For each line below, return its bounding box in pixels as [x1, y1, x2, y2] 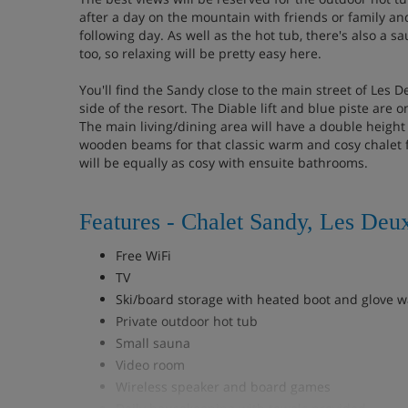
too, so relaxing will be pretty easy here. [79, 45, 321, 62]
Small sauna [116, 334, 190, 352]
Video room [116, 356, 189, 373]
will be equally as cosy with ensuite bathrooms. [79, 154, 368, 171]
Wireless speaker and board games [116, 378, 331, 395]
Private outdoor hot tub [116, 312, 258, 330]
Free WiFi [116, 247, 171, 264]
